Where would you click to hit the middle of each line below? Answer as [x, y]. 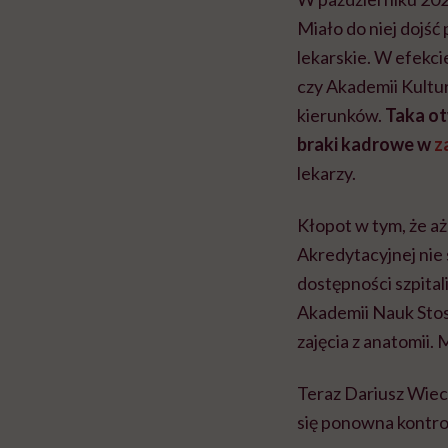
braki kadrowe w [365, 143]
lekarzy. [326, 172]
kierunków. [341, 114]
